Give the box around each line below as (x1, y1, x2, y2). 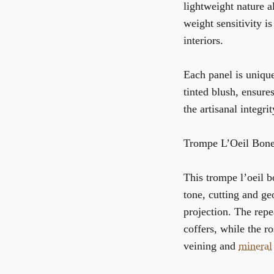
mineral (239, 240, 272, 252)
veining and (183, 240, 239, 252)
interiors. (183, 34, 223, 46)
